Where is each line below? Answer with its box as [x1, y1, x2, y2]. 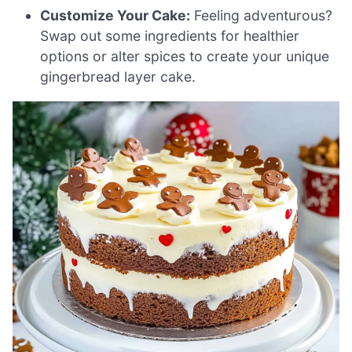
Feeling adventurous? [190, 6, 333, 24]
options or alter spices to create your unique [40, 47, 330, 64]
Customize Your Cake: [40, 6, 191, 24]
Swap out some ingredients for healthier [40, 27, 300, 44]
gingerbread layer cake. [40, 68, 196, 85]
